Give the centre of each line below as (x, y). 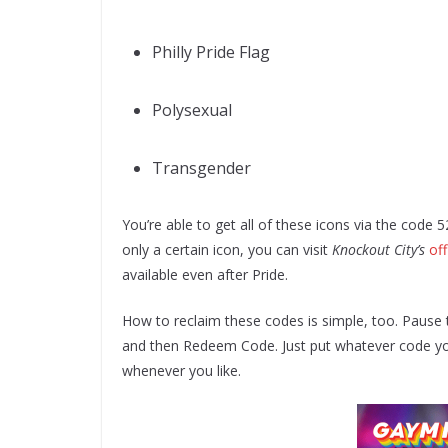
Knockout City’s (378, 249)
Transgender (201, 167)
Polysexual (192, 109)
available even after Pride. (205, 274)
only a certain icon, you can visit (227, 249)
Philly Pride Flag (211, 51)
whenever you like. (181, 370)
